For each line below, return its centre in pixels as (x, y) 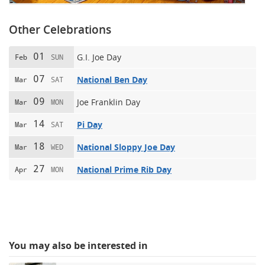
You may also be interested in (78, 245)
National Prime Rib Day (124, 169)
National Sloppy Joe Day (126, 147)
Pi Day (90, 124)
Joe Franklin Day (109, 102)
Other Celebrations (60, 29)
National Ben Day (112, 79)
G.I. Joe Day (99, 57)
